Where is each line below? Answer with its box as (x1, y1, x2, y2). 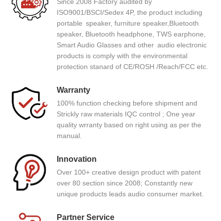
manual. (57, 131, 82, 140)
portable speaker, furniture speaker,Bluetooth (57, 19, 199, 27)
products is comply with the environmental (57, 51, 187, 60)
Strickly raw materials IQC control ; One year (57, 110, 195, 118)
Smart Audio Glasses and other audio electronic (57, 40, 207, 49)
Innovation (57, 154, 97, 163)
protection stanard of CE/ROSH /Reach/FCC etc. (57, 62, 208, 71)
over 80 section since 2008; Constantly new (57, 179, 192, 187)
